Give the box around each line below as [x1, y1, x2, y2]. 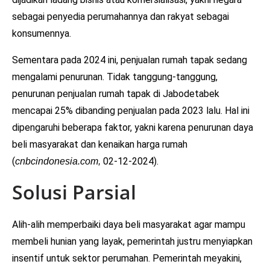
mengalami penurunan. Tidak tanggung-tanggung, [12, 71, 218, 83]
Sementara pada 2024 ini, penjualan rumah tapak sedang [12, 54, 247, 66]
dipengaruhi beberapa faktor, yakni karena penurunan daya [12, 121, 253, 133]
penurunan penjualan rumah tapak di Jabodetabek [12, 87, 219, 99]
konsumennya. [12, 27, 71, 39]
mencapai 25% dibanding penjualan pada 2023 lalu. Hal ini [12, 104, 250, 116]
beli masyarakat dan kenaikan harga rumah [12, 138, 187, 150]
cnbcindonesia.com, [15, 155, 101, 166]
